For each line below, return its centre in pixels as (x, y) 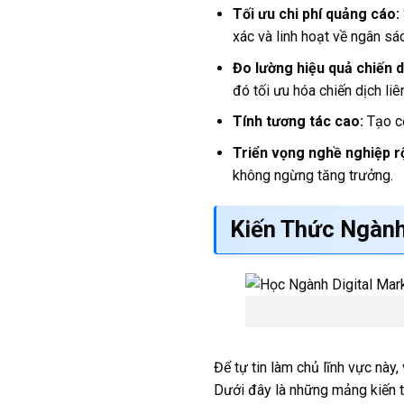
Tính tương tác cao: (298, 122)
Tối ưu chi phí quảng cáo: (316, 14)
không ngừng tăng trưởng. (312, 176)
